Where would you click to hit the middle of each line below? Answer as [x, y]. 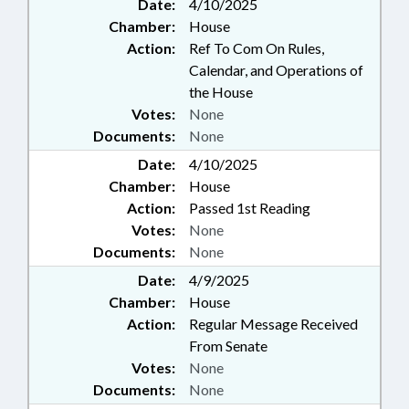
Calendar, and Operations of [276, 70]
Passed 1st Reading [250, 208]
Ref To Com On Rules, [257, 48]
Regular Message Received [273, 324]
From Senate [228, 346]
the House [221, 92]
